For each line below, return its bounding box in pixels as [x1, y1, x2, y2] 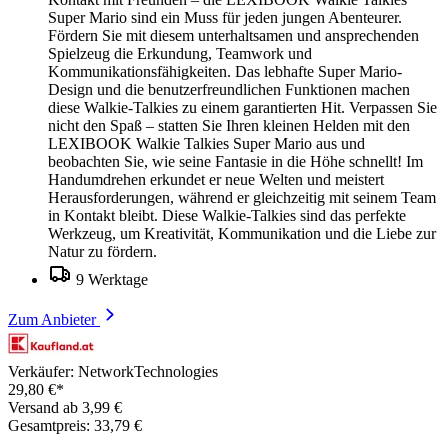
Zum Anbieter [8, 310, 100, 328]
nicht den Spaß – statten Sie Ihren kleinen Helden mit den [48, 116, 410, 134]
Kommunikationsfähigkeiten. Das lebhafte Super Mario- [48, 62, 402, 80]
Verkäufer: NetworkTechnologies [8, 362, 218, 380]
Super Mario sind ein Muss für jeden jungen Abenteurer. [48, 8, 402, 26]
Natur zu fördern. [48, 242, 157, 260]
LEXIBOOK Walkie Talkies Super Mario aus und [48, 134, 365, 152]
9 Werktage [76, 270, 148, 288]
